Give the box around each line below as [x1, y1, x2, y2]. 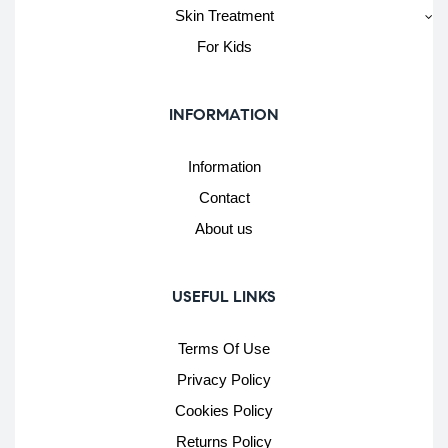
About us [195, 219, 253, 237]
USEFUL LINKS [172, 286, 276, 306]
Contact [198, 188, 250, 206]
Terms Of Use [178, 339, 270, 357]
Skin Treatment [174, 6, 274, 24]
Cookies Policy [175, 401, 273, 419]
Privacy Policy [177, 370, 271, 388]
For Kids [196, 37, 252, 55]
